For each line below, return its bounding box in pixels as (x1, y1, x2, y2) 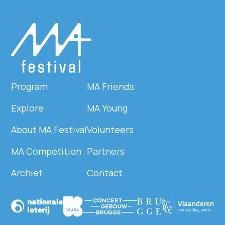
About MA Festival (11, 123, 87, 136)
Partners (87, 145, 125, 157)
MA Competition (11, 145, 82, 157)
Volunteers (87, 123, 134, 136)
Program (11, 80, 48, 92)
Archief (11, 166, 43, 179)
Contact (87, 166, 123, 179)
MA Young (87, 101, 128, 114)
